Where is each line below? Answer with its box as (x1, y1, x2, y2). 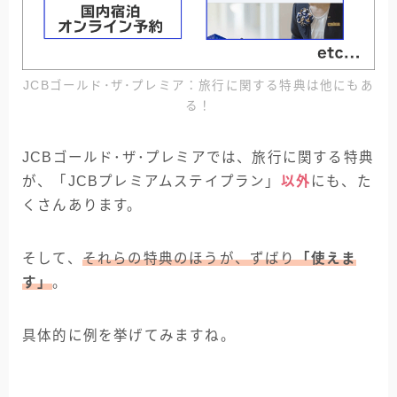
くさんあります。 (22, 198, 143, 214)
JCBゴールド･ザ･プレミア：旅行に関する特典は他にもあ (23, 79, 374, 93)
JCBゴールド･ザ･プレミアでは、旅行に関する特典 (22, 150, 374, 166)
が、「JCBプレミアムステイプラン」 (22, 174, 281, 190)
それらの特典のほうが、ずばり (82, 251, 296, 267)
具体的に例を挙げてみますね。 (22, 328, 236, 344)
